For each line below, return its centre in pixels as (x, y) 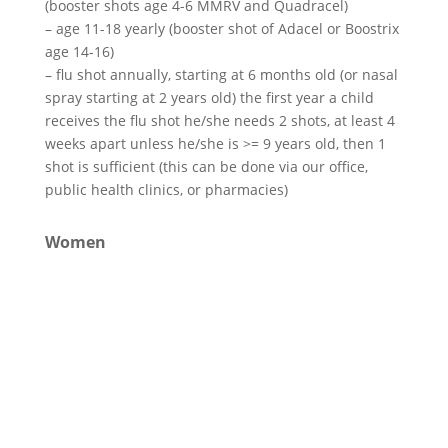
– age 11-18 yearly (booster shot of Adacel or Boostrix (221, 28)
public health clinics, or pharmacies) (166, 189)
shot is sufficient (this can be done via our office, (206, 166)
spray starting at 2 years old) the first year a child (209, 97)
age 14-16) (79, 51)
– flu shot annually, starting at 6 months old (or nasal (221, 74)
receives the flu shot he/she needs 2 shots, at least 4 (219, 120)
